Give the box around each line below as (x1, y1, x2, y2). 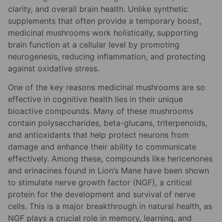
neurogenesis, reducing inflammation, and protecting (8, 51, 206, 61)
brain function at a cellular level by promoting (8, 39, 179, 50)
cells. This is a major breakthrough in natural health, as (8, 201, 212, 212)
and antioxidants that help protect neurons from (8, 130, 189, 140)
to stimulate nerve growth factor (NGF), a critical (8, 177, 192, 188)
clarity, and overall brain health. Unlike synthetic (8, 3, 188, 14)
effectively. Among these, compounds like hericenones (8, 154, 213, 164)
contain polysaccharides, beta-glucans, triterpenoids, (8, 118, 207, 128)
